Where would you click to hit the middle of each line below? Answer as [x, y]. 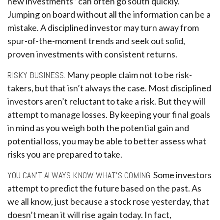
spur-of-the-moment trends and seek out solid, [96, 41]
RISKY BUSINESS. [36, 75]
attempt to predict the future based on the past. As [104, 188]
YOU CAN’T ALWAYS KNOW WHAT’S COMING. [80, 175]
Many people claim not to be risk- [129, 75]
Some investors [182, 175]
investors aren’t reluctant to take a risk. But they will [106, 101]
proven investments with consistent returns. [92, 54]
